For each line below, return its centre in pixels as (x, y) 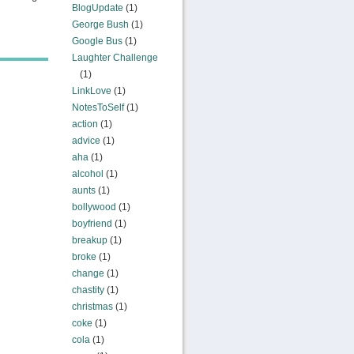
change (88, 273)
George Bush (100, 24)
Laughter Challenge (115, 58)
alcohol (87, 174)
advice (86, 141)
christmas (92, 307)
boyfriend (92, 224)
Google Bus (97, 41)
